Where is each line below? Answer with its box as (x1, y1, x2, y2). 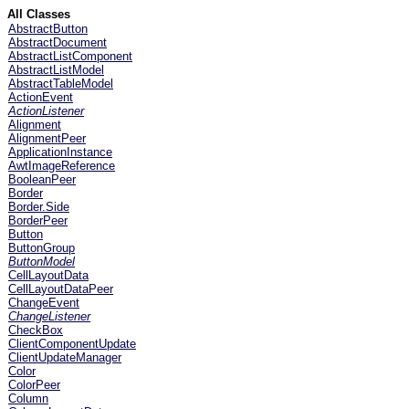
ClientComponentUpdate (8, 337, 136, 351)
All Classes (7, 7, 70, 21)
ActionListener (8, 104, 84, 118)
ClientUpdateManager (8, 351, 121, 364)
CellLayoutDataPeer (8, 282, 113, 296)
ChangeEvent (8, 296, 79, 309)
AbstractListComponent (8, 49, 132, 63)
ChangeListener (8, 309, 90, 323)
